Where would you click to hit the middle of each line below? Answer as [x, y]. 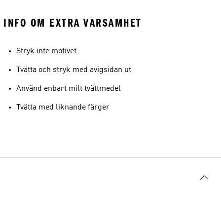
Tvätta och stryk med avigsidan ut [74, 70]
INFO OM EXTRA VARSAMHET [73, 23]
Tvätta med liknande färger [63, 108]
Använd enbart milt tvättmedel [69, 89]
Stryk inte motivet [46, 51]
